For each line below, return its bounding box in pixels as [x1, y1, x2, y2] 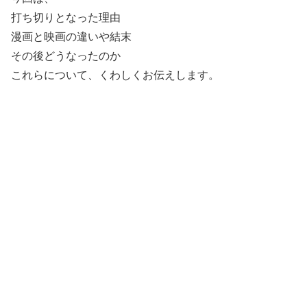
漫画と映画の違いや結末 [11, 31, 132, 43]
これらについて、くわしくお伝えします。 [11, 69, 219, 82]
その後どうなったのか [11, 50, 121, 62]
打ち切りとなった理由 [11, 12, 121, 24]
